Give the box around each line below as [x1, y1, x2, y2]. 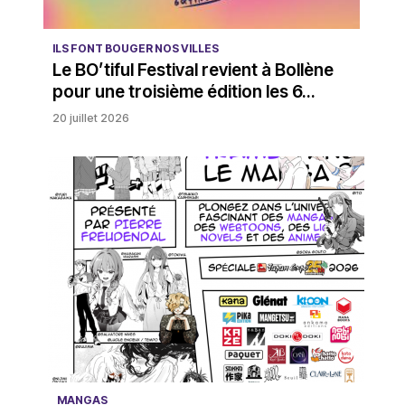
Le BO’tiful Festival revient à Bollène [52, 60, 334, 81]
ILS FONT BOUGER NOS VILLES [52, 42, 219, 56]
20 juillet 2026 [52, 111, 129, 126]
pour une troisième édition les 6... [52, 81, 316, 103]
